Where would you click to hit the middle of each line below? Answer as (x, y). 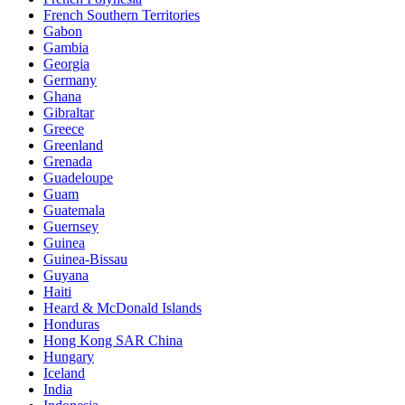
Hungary (69, 357)
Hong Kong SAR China (113, 340)
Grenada (68, 161)
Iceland (64, 373)
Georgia (66, 64)
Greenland (73, 145)
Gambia (66, 47)
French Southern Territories (122, 15)
